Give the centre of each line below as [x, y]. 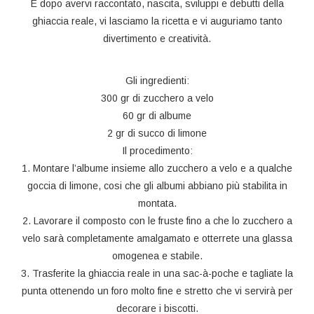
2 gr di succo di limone [157, 133]
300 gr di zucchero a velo [157, 98]
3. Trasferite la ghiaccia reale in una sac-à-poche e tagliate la [157, 273]
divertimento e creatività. [157, 39]
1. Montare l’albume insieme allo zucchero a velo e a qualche [157, 168]
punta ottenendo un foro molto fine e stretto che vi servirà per [157, 291]
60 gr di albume [157, 116]
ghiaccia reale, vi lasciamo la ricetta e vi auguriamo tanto [157, 21]
